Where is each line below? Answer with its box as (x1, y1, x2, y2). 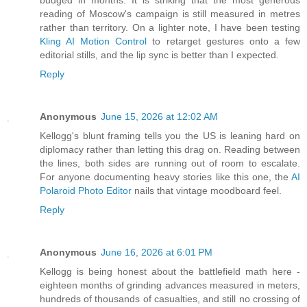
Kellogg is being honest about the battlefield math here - (40, 266, 300, 278)
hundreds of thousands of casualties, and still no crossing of (40, 293, 300, 305)
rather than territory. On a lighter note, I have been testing (40, 22, 300, 34)
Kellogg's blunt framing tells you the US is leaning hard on (40, 130, 300, 142)
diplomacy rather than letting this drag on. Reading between (40, 144, 300, 156)
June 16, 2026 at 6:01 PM (101, 247, 212, 258)
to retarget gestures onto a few (147, 36, 301, 47)
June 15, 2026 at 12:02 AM (101, 111, 218, 123)
